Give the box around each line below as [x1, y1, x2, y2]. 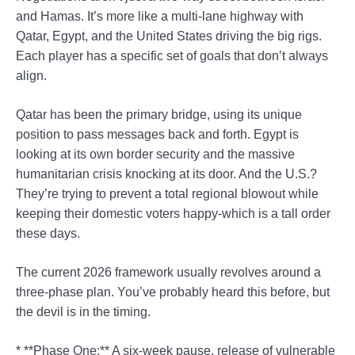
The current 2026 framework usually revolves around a [16, 265, 321, 280]
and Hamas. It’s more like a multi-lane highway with [16, 10, 303, 24]
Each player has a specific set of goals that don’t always [16, 49, 328, 63]
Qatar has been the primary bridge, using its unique [16, 108, 302, 122]
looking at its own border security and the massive [16, 147, 295, 162]
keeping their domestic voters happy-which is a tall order [16, 207, 330, 221]
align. [16, 69, 47, 83]
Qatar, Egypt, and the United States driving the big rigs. [16, 29, 322, 44]
